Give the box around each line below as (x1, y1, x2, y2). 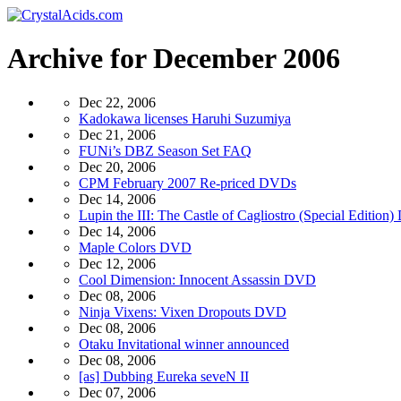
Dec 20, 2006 (79, 158, 156, 175)
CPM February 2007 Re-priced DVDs (79, 175, 296, 191)
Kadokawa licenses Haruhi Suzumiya (79, 110, 291, 126)
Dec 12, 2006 (79, 255, 156, 271)
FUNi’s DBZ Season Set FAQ (79, 142, 252, 158)
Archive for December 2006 (7, 42, 340, 75)
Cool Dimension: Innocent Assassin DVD (79, 271, 316, 287)
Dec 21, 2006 (79, 126, 156, 142)
